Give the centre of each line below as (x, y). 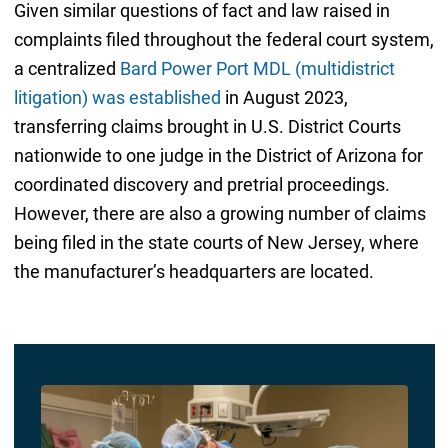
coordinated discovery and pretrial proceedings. (201, 184)
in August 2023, (284, 97)
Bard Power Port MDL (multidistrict (257, 68)
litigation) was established (117, 97)
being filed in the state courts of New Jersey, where (216, 242)
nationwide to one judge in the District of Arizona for (218, 155)
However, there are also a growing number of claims (219, 213)
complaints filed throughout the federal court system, (223, 39)
